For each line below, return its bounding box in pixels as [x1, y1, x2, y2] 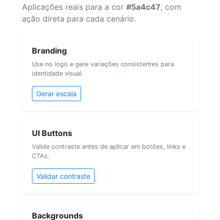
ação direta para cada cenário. [22, 13, 136, 24]
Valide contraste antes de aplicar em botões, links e [32, 142, 186, 150]
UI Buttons [32, 128, 72, 138]
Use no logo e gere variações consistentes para [32, 60, 174, 68]
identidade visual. [32, 69, 83, 77]
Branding [32, 45, 67, 55]
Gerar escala [36, 89, 77, 98]
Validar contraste [36, 171, 90, 180]
